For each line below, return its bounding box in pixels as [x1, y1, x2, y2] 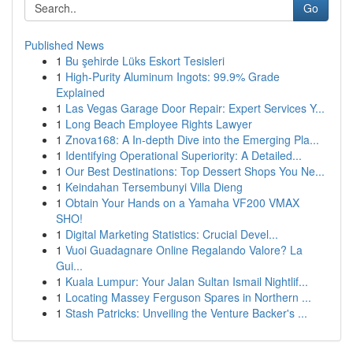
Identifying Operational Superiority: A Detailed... [65, 147, 302, 163]
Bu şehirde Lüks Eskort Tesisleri [65, 53, 225, 69]
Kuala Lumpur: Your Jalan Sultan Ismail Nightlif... [65, 273, 308, 289]
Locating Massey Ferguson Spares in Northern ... [65, 289, 311, 305]
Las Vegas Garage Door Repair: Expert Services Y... [65, 100, 325, 116]
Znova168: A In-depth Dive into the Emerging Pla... [65, 132, 319, 147]
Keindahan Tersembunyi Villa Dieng [65, 179, 243, 195]
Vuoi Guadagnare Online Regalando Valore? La [65, 242, 303, 258]
